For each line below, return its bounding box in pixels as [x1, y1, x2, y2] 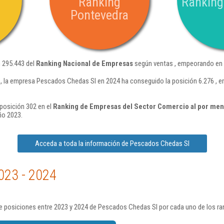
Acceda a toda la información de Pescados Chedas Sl [34, 139, 189, 148]
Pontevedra [70, 7, 128, 22]
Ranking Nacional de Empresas [36, 59, 133, 68]
